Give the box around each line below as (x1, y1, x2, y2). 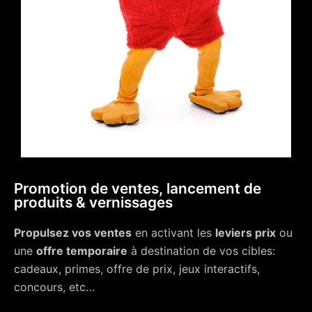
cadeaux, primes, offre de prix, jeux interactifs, (14, 262, 260, 276)
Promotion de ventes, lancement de (14, 180, 261, 198)
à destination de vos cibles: (127, 244, 275, 258)
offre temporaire (36, 244, 127, 258)
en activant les (132, 226, 215, 240)
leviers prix (215, 226, 276, 240)
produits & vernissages (14, 194, 173, 212)
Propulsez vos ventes (14, 226, 132, 240)
